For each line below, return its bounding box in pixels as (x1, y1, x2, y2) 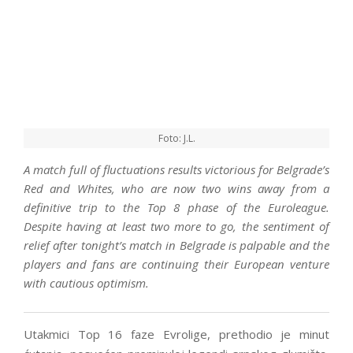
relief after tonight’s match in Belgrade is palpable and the (24, 237, 329, 254)
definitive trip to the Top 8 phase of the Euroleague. (24, 199, 329, 216)
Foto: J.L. (158, 132, 195, 146)
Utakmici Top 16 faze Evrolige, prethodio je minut (24, 326, 329, 343)
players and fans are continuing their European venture (24, 256, 329, 273)
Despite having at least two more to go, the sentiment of (24, 218, 329, 235)
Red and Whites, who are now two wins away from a (24, 180, 329, 197)
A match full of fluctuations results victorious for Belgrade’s (24, 162, 329, 178)
